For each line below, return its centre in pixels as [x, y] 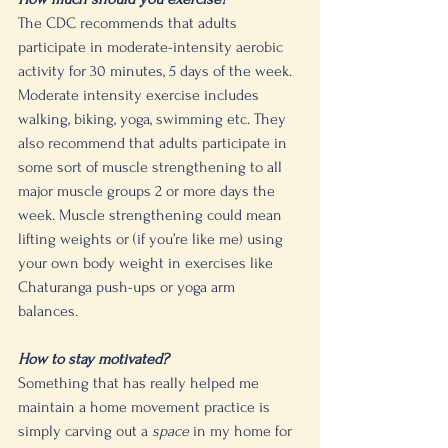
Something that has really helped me [140, 383]
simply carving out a [85, 431]
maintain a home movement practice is [146, 407]
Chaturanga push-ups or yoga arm [128, 287]
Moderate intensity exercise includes [140, 95]
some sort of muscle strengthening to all [152, 167]
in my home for [242, 431]
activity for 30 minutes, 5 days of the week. [157, 71]
